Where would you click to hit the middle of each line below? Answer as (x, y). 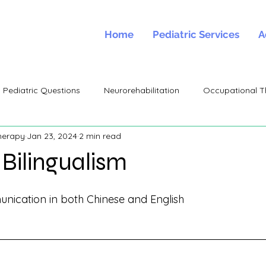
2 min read (100, 136)
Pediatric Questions (42, 90)
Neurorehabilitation (142, 90)
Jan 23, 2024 (52, 136)
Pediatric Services (196, 34)
